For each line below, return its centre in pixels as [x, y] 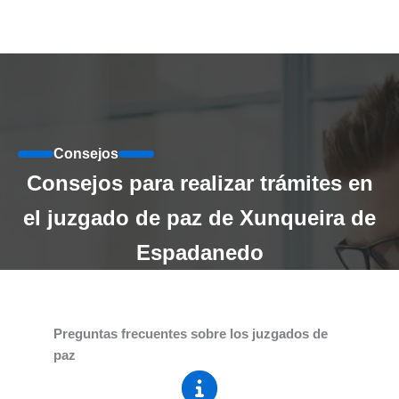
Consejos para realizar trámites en [199, 183]
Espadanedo [199, 253]
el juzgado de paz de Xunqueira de [199, 218]
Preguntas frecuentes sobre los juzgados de [191, 334]
